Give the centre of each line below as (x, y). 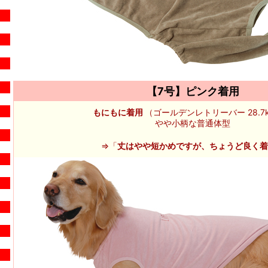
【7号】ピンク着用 (193, 91)
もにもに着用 (119, 112)
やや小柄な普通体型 (193, 123)
